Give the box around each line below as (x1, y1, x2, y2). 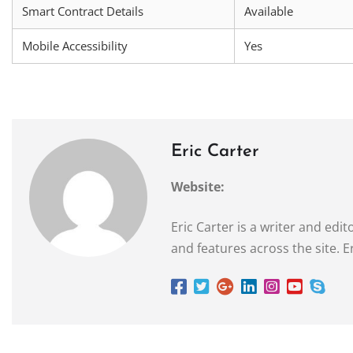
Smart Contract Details (22, 2, 143, 19)
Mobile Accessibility (22, 37, 128, 54)
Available (244, 2, 293, 19)
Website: (171, 177, 225, 195)
